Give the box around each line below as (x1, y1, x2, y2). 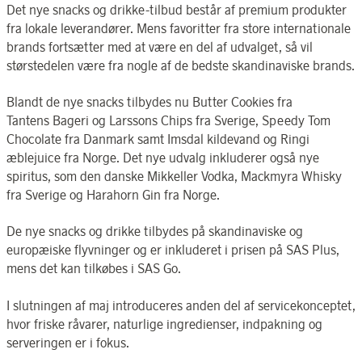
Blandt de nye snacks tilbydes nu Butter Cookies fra (6, 93, 293, 110)
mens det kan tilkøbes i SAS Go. (6, 260, 181, 277)
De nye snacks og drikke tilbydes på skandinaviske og (6, 223, 303, 240)
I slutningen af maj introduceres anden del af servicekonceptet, (6, 297, 356, 314)
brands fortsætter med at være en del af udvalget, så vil (6, 38, 313, 55)
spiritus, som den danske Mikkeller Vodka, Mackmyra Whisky (6, 167, 342, 184)
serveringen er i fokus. (6, 334, 129, 351)
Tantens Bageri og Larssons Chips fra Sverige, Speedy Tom (6, 112, 330, 128)
